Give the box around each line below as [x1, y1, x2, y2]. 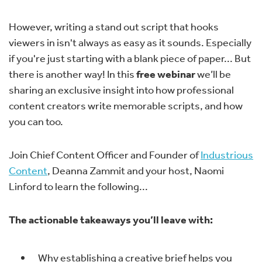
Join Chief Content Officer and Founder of [9, 147, 201, 161]
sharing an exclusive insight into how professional [9, 82, 234, 96]
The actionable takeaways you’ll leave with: [9, 212, 213, 226]
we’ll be [195, 67, 231, 80]
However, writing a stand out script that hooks [9, 19, 219, 33]
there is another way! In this [9, 67, 136, 80]
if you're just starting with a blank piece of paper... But [9, 51, 251, 64]
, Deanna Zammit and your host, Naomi [47, 163, 224, 177]
